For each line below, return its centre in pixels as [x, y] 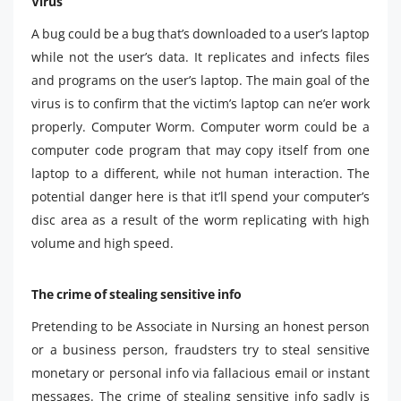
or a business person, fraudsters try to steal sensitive [200, 350]
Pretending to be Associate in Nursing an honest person [200, 326]
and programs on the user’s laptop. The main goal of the [200, 80]
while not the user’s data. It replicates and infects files [200, 57]
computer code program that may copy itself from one [200, 150]
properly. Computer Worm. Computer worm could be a [200, 127]
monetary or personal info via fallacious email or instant [200, 373]
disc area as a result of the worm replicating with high [200, 220]
